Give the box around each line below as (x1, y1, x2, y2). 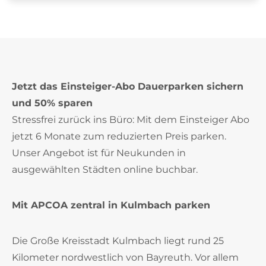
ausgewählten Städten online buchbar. (12, 164, 198, 175)
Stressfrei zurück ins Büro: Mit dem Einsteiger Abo (12, 114, 249, 125)
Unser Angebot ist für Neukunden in (12, 147, 186, 159)
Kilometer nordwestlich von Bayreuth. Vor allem (12, 252, 239, 263)
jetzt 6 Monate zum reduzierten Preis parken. (12, 131, 226, 142)
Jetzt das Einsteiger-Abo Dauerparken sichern (12, 81, 243, 92)
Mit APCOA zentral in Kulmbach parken (12, 199, 210, 211)
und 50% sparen (12, 97, 93, 109)
